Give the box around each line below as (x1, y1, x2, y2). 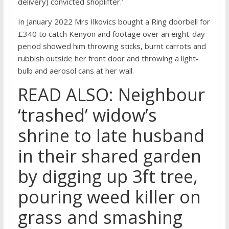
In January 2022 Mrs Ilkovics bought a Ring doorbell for (17, 16, 210, 27)
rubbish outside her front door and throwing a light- (17, 53, 199, 64)
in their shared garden (17, 144, 201, 168)
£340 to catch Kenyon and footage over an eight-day (17, 29, 205, 39)
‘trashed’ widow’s (17, 103, 157, 127)
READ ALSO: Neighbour (17, 83, 205, 107)
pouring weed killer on (17, 185, 201, 209)
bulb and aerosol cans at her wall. (17, 65, 136, 76)
